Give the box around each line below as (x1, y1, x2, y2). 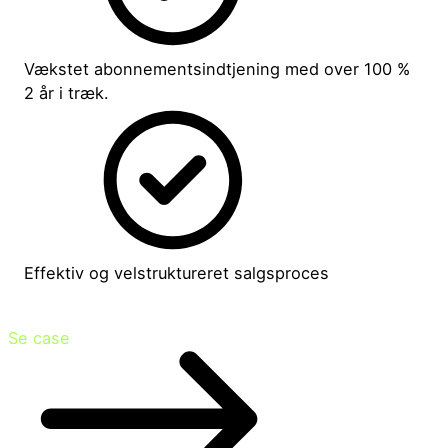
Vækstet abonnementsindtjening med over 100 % (24, 59, 411, 80)
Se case (8, 327, 70, 348)
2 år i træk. (24, 83, 110, 104)
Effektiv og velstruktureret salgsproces (24, 263, 330, 284)
